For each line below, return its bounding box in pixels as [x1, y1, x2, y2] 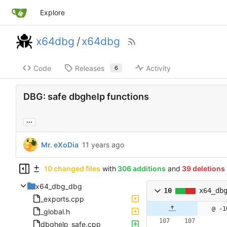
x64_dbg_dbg [35, 181, 82, 191]
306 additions [118, 164, 166, 173]
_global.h [41, 207, 70, 216]
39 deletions [182, 164, 225, 173]
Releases [75, 63, 104, 72]
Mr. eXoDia [41, 140, 79, 149]
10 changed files [44, 164, 100, 173]
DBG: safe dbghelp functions [23, 91, 149, 102]
